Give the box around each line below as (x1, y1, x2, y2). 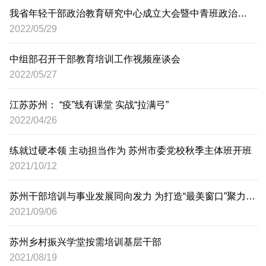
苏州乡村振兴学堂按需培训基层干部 (9, 236, 162, 247)
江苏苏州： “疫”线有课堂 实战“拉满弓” (9, 99, 169, 110)
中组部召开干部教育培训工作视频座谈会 (9, 53, 181, 64)
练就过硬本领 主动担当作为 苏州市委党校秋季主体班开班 (9, 145, 252, 156)
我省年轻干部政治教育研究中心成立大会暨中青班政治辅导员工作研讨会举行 (237, 8, 248, 18)
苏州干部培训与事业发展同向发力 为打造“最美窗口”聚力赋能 (246, 191, 256, 201)
